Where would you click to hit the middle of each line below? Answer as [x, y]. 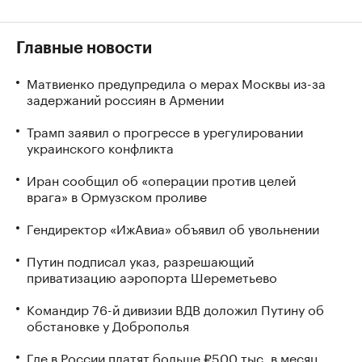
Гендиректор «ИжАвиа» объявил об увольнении [173, 227]
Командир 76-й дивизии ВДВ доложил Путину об [175, 308]
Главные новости [84, 48]
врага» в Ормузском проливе [117, 195]
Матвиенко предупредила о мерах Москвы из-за [176, 82]
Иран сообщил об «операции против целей [161, 179]
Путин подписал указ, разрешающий [140, 260]
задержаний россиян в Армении [125, 98]
